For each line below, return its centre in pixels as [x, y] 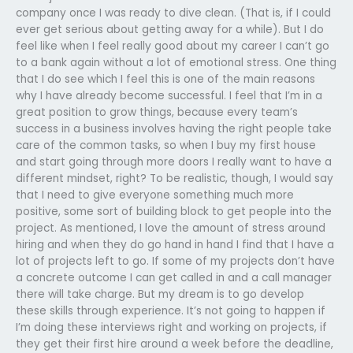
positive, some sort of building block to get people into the [174, 211]
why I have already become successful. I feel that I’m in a [169, 95]
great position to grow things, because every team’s [157, 112]
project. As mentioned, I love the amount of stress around [171, 228]
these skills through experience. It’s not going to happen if [171, 310]
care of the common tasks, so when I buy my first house [166, 145]
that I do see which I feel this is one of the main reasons [165, 79]
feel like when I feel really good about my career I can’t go [173, 46]
